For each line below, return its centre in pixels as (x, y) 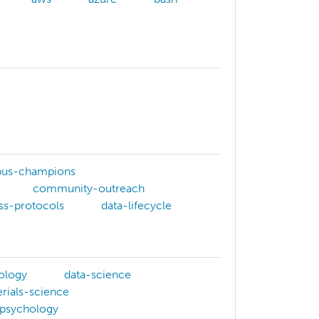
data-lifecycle (136, 206)
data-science (98, 275)
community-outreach (89, 189)
